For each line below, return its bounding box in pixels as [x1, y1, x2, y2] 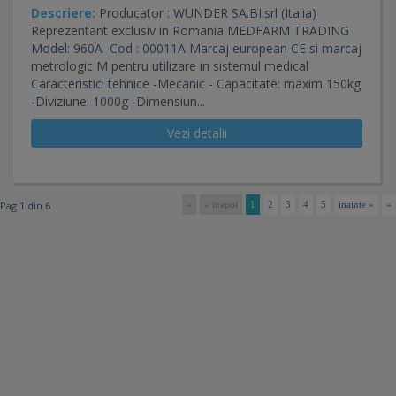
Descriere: [31, 4, 95, 22]
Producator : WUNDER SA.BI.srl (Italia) [95, 4, 324, 22]
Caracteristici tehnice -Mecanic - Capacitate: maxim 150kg [31, 75, 361, 93]
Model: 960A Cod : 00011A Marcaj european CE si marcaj [31, 40, 362, 57]
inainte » [339, 199, 374, 210]
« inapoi [204, 199, 238, 210]
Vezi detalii [166, 125, 227, 142]
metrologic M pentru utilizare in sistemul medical [31, 57, 308, 75]
